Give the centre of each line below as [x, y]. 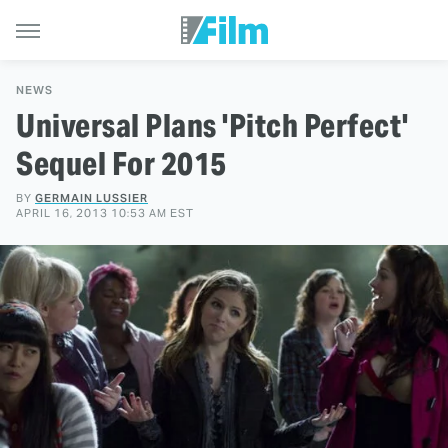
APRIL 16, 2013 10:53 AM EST [105, 213]
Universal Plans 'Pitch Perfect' [212, 125]
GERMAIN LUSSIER [91, 198]
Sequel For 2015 [121, 163]
